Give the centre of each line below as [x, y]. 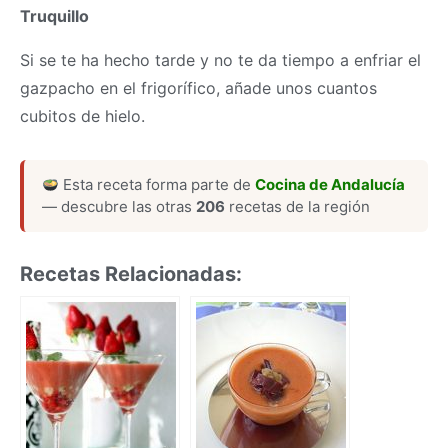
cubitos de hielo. [82, 115]
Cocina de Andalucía [330, 184]
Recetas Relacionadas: [131, 273]
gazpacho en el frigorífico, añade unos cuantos [198, 87]
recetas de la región [297, 206]
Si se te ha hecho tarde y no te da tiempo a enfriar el [220, 59]
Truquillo [54, 15]
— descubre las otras [119, 206]
